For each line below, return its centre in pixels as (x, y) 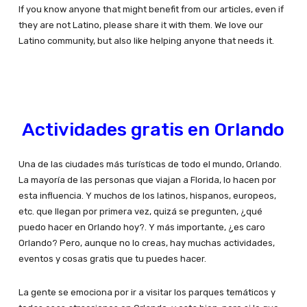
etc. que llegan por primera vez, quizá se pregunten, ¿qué (140, 212)
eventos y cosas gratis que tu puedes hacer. (112, 259)
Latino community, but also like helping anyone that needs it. (146, 41)
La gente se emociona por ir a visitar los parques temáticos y (147, 293)
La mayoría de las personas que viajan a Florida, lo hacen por (147, 180)
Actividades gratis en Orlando (153, 130)
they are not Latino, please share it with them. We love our (140, 25)
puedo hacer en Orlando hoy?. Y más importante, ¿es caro (142, 228)
